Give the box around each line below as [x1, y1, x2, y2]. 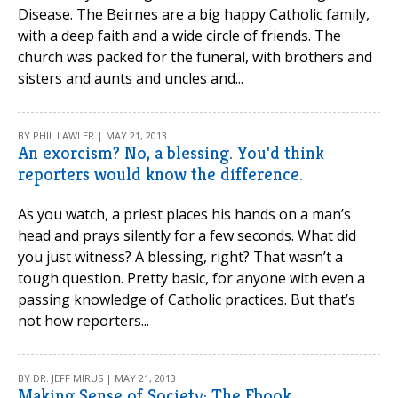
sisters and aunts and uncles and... [18, 68, 243, 88]
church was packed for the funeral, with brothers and [18, 47, 372, 67]
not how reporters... [18, 311, 149, 330]
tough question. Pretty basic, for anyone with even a [18, 268, 365, 288]
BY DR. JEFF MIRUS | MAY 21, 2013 [18, 371, 176, 385]
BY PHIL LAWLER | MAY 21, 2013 [18, 129, 167, 142]
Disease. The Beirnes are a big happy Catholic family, [18, 4, 370, 24]
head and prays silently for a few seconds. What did [18, 226, 356, 245]
